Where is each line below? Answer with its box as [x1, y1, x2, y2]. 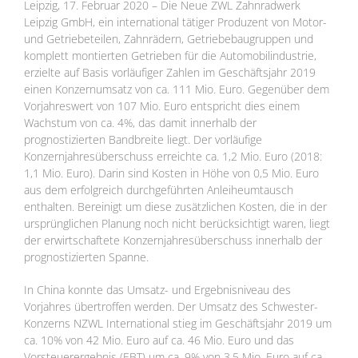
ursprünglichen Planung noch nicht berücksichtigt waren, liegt [24, 216, 330, 232]
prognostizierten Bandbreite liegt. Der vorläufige [24, 132, 262, 148]
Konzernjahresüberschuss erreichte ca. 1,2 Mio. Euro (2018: [24, 149, 322, 165]
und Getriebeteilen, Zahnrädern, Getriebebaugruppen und [24, 31, 313, 47]
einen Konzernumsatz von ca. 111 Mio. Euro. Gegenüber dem [24, 82, 329, 97]
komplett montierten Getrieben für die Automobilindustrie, [24, 48, 316, 64]
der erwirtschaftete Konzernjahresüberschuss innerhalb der [24, 233, 322, 249]
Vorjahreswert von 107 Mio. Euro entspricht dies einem [24, 98, 300, 114]
